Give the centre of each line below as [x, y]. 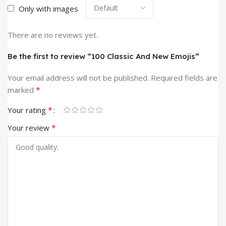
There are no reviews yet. [53, 35]
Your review [30, 127]
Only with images [48, 8]
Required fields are [184, 77]
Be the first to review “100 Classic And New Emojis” [103, 56]
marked [22, 90]
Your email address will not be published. [78, 77]
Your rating [28, 110]
